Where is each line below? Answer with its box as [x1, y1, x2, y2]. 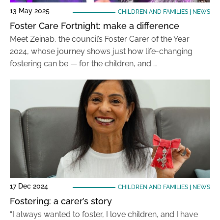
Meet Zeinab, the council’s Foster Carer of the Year [10, 34, 190, 44]
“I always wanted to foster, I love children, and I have [10, 210, 198, 219]
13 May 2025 [10, 7, 50, 15]
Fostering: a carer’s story [10, 196, 112, 206]
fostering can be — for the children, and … [10, 59, 157, 68]
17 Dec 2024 [10, 182, 48, 190]
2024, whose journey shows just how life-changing [10, 47, 192, 56]
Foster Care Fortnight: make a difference [10, 21, 179, 31]
